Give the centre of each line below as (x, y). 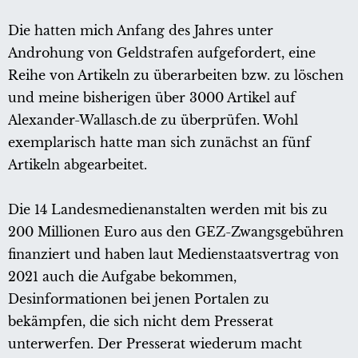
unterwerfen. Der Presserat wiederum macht (155, 344)
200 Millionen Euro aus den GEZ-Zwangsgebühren (176, 232)
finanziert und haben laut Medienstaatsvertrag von (173, 255)
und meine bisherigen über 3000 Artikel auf (152, 98)
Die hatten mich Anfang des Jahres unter (141, 31)
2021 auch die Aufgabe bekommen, (122, 277)
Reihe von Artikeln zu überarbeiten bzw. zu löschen (176, 76)
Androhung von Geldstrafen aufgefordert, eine (162, 53)
